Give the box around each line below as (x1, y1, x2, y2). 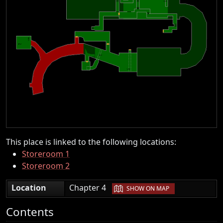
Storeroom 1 (22, 148, 70, 159)
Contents (6, 204, 54, 220)
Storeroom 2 (22, 160, 70, 171)
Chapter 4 (69, 182, 112, 193)
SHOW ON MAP (126, 184, 169, 193)
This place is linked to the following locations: (6, 136, 176, 147)
